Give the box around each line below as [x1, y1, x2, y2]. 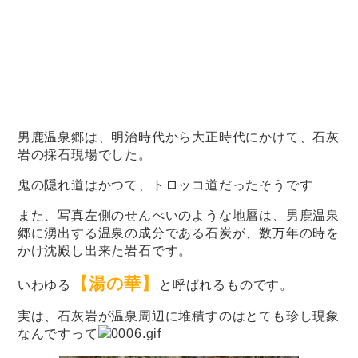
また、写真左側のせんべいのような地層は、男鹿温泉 [17, 209, 340, 223]
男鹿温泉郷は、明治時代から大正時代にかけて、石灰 [17, 130, 340, 145]
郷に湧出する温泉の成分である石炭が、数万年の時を [17, 226, 340, 241]
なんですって [17, 327, 98, 341]
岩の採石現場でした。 [17, 148, 152, 162]
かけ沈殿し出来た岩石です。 [17, 244, 193, 258]
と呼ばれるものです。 [159, 278, 294, 292]
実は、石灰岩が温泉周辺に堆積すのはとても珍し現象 [17, 309, 340, 324]
